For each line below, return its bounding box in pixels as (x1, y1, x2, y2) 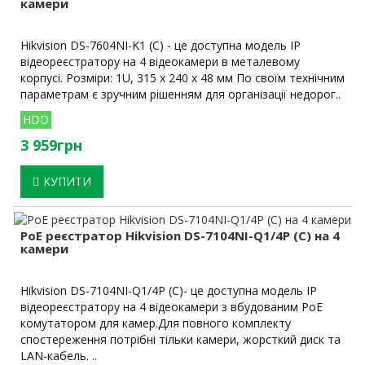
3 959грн (20, 135, 82, 156)
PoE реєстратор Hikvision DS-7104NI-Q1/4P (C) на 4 (20, 227, 340, 244)
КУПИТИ (43, 174, 91, 190)
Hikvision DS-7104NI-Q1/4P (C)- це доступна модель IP (20, 283, 317, 299)
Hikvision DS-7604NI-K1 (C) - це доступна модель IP (20, 37, 301, 54)
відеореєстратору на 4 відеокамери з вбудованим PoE (20, 299, 323, 315)
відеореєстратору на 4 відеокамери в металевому (20, 54, 300, 70)
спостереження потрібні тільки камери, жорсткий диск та (20, 332, 341, 348)
